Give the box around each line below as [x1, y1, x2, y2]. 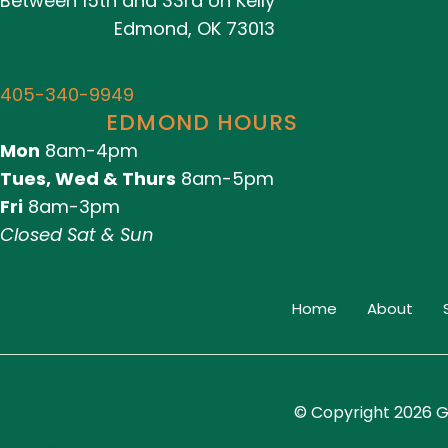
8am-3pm [23, 193, 120, 219]
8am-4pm [40, 137, 138, 163]
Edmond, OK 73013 [114, 15, 275, 41]
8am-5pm [176, 165, 274, 191]
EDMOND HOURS [106, 106, 299, 138]
